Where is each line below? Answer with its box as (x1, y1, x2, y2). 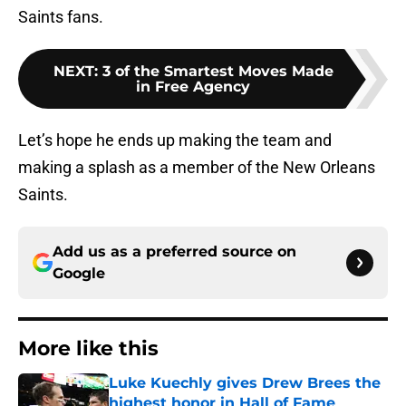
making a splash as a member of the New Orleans (18, 158, 375, 178)
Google (53, 265, 105, 283)
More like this (18, 336, 159, 362)
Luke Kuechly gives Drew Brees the (109, 374, 381, 392)
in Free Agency (136, 78, 250, 96)
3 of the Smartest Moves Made (101, 63, 333, 81)
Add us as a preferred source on (53, 243, 296, 261)
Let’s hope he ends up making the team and (18, 130, 332, 150)
